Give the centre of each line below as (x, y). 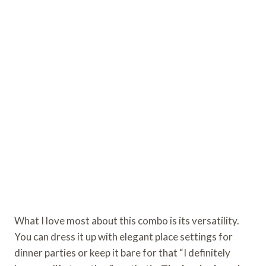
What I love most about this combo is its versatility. (127, 220)
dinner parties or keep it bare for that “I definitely (122, 252)
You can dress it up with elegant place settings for (123, 236)
